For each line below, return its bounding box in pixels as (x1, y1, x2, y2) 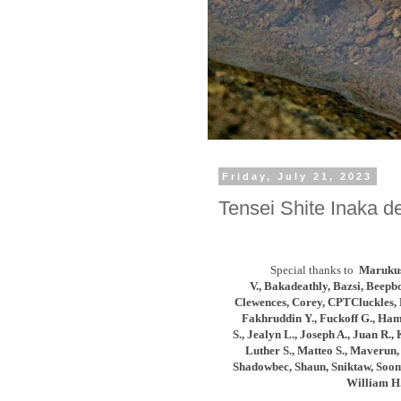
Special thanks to (269, 262, 356, 277)
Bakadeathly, (264, 278, 333, 293)
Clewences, (234, 294, 289, 309)
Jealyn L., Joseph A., (243, 327, 353, 341)
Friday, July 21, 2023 (222, 171, 373, 182)
